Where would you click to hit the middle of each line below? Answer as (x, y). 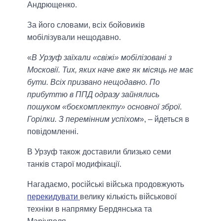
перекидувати (54, 196)
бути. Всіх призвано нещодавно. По (93, 82)
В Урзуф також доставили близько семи (99, 151)
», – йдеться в (165, 119)
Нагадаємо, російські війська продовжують (106, 184)
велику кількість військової (128, 196)
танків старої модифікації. (74, 164)
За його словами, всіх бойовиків (86, 25)
